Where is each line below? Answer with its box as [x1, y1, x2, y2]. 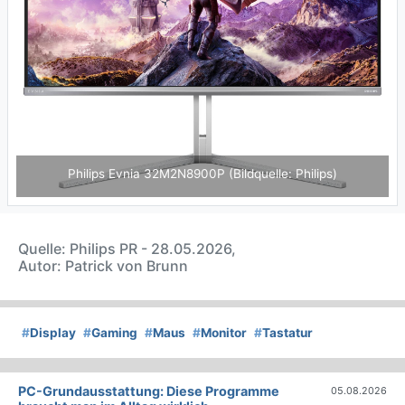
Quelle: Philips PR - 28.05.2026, [18, 240, 236, 259]
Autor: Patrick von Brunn [18, 257, 188, 276]
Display [30, 325, 76, 341]
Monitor [201, 325, 247, 341]
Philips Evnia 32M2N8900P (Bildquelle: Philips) [68, 166, 337, 182]
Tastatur [262, 325, 313, 341]
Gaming [91, 325, 137, 341]
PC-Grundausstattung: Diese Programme [18, 383, 279, 400]
